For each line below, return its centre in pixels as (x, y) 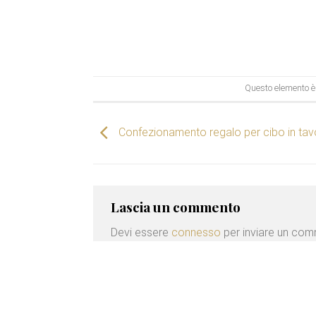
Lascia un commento (176, 206)
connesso (196, 233)
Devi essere (141, 233)
